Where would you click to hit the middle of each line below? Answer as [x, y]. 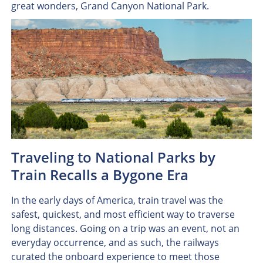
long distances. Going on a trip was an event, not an [125, 228]
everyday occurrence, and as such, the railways [115, 242]
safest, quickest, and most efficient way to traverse [123, 214]
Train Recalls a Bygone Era [100, 175]
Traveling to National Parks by [113, 157]
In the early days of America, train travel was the [117, 200]
